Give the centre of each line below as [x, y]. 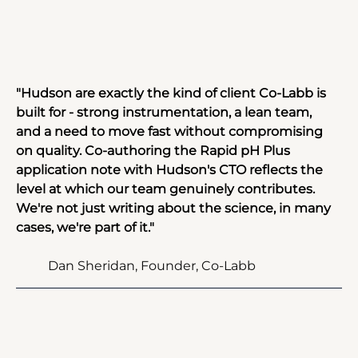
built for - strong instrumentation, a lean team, [165, 112]
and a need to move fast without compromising [171, 131]
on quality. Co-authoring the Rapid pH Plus [155, 151]
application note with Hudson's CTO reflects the [171, 170]
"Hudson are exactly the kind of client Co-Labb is [173, 93]
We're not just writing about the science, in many [175, 208]
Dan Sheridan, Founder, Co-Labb [152, 266]
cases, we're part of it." [85, 227]
